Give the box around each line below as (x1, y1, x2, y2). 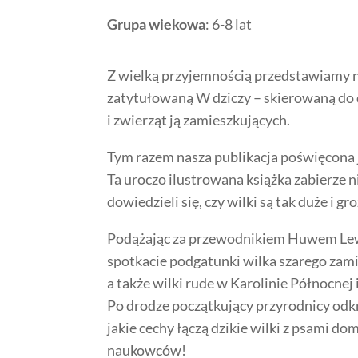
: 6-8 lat (205, 14, 253, 33)
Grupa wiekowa (107, 14, 206, 33)
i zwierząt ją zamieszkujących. (107, 110, 291, 129)
